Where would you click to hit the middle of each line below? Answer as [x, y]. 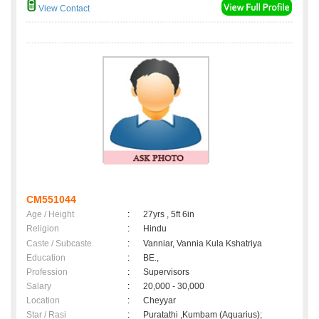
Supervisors [166, 272]
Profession [47, 272]
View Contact [63, 9]
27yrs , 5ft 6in [169, 215]
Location [43, 301]
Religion [43, 229]
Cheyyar [162, 301]
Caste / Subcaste [59, 244]
